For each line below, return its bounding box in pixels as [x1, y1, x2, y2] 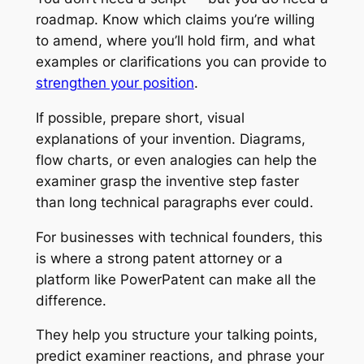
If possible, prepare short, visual [35, 109, 245, 126]
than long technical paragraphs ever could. [35, 193, 314, 210]
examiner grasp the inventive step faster [35, 172, 299, 189]
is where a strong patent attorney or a [35, 249, 283, 266]
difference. [35, 292, 106, 309]
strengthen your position [35, 74, 194, 91]
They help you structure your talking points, [35, 327, 318, 344]
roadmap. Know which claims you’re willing [35, 11, 314, 28]
